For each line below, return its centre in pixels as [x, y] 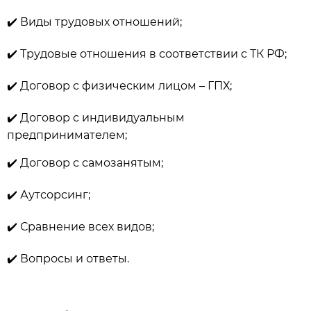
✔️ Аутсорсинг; [49, 195]
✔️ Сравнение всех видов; [81, 227]
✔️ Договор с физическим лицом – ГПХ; [119, 86]
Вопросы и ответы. [75, 259]
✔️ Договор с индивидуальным [96, 118]
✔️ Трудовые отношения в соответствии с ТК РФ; [147, 54]
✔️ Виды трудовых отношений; [94, 22]
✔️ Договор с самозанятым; [85, 163]
